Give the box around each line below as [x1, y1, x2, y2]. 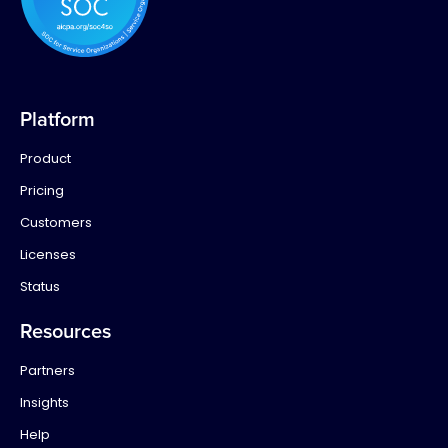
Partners [20, 361, 75, 381]
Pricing [20, 181, 64, 201]
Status [20, 277, 60, 297]
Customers [20, 213, 92, 233]
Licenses [20, 245, 76, 265]
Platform [20, 110, 95, 131]
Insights [20, 393, 69, 413]
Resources [20, 322, 111, 343]
